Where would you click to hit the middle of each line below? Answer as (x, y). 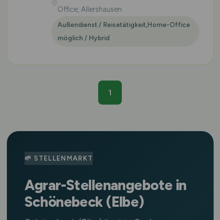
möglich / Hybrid (83, 38)
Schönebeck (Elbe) (84, 202)
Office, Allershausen (89, 9)
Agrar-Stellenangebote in (105, 185)
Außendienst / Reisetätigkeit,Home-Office (124, 25)
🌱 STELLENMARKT (59, 158)
